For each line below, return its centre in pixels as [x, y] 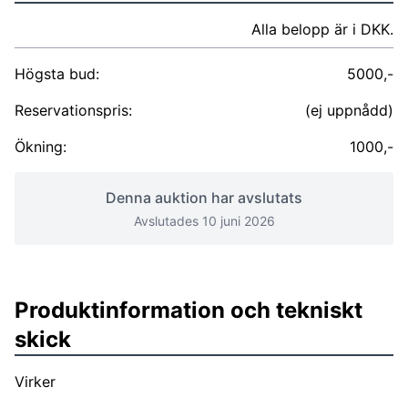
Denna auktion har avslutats [204, 198]
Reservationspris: [73, 110]
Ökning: [41, 147]
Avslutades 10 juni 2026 [204, 221]
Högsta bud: [57, 74]
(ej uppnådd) [349, 110]
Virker [35, 382]
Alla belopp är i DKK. [322, 29]
